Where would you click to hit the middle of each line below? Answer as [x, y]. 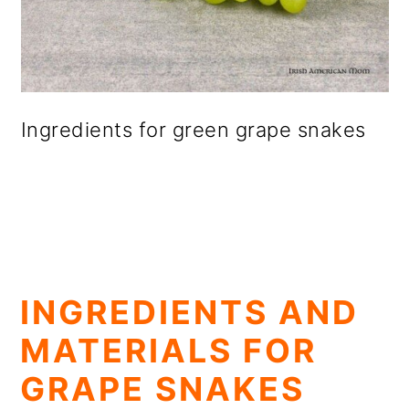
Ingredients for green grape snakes [193, 130]
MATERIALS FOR [169, 351]
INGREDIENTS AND [190, 312]
